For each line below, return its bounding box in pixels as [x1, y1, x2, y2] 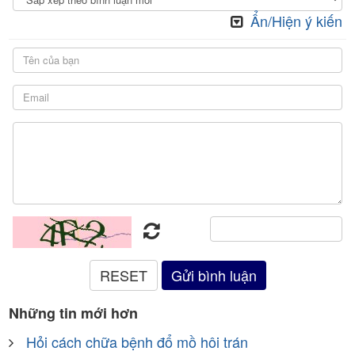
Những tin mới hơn [9, 302, 138, 323]
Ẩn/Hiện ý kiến [250, 10, 342, 31]
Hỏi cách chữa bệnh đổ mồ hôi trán [26, 330, 248, 352]
